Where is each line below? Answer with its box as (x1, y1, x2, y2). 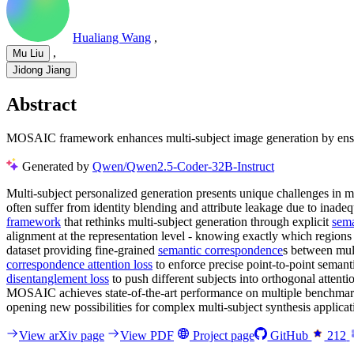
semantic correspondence (158, 243, 283, 257)
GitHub (267, 328, 312, 342)
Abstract (6, 94, 77, 115)
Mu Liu (13, 47, 43, 60)
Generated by (22, 159, 92, 173)
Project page (190, 328, 254, 342)
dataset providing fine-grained (6, 243, 158, 257)
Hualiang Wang (73, 31, 151, 45)
